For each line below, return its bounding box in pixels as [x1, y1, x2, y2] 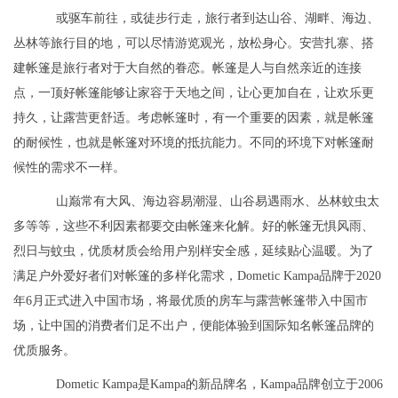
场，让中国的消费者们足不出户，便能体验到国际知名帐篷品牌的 [13, 319, 374, 333]
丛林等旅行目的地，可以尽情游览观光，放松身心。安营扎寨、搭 [13, 36, 374, 51]
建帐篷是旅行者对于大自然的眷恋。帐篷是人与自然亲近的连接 [13, 61, 362, 76]
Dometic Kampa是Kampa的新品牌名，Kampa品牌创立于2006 [56, 378, 383, 392]
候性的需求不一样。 [13, 161, 125, 175]
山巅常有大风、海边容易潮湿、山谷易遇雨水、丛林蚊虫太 [56, 195, 379, 209]
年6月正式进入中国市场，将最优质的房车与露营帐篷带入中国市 [13, 294, 368, 308]
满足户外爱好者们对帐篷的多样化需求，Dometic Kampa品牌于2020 [13, 269, 381, 283]
